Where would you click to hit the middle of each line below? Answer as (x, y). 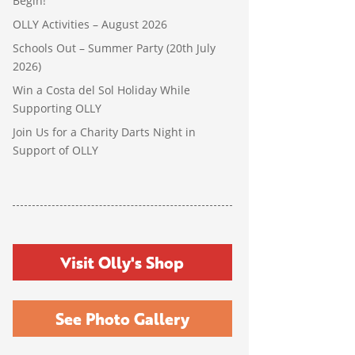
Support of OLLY (55, 150)
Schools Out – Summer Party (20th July (114, 48)
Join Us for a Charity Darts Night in (104, 132)
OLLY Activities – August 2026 (90, 24)
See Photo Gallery (122, 319)
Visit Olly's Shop (122, 262)
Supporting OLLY (57, 108)
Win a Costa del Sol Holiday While (101, 90)
